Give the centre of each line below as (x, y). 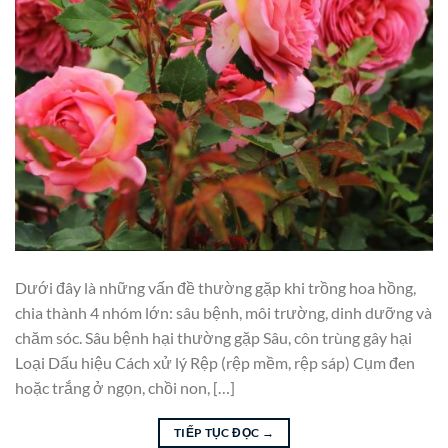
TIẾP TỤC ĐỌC (217, 432)
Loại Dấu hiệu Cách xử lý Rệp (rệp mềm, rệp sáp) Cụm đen (215, 362)
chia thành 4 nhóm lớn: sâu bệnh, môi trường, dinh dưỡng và (223, 312)
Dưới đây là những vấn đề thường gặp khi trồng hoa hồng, (215, 287)
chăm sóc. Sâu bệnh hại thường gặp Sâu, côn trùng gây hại (213, 337)
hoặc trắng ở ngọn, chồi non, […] (125, 387)
